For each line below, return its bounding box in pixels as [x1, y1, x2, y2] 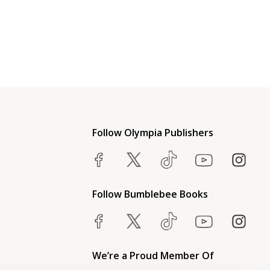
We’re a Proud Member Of [92, 249, 214, 262]
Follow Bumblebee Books [92, 187, 208, 201]
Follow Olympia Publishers [92, 126, 213, 139]
